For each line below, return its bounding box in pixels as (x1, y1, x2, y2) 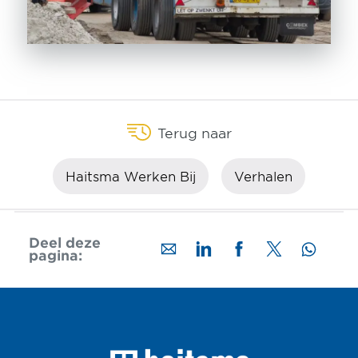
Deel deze (28, 233, 101, 251)
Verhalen (234, 168, 292, 185)
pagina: (28, 246, 82, 264)
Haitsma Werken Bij (66, 168, 196, 185)
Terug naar (157, 123, 232, 141)
